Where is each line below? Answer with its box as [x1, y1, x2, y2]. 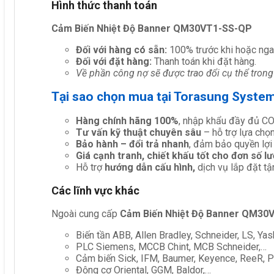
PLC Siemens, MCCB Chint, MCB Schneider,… [76, 240, 267, 253]
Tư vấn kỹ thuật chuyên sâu [76, 126, 201, 138]
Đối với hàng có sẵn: [76, 43, 169, 56]
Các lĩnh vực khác [51, 183, 139, 197]
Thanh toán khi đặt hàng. [154, 55, 256, 67]
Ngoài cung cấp [51, 207, 120, 220]
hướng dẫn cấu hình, [105, 161, 198, 173]
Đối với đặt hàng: [76, 55, 154, 67]
